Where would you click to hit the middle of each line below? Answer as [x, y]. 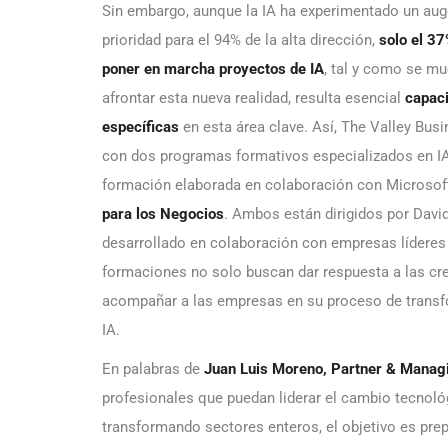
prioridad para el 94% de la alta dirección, [240, 40]
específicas [142, 127]
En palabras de [153, 369]
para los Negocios [163, 214]
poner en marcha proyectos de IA [213, 69]
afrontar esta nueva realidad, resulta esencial [253, 98]
